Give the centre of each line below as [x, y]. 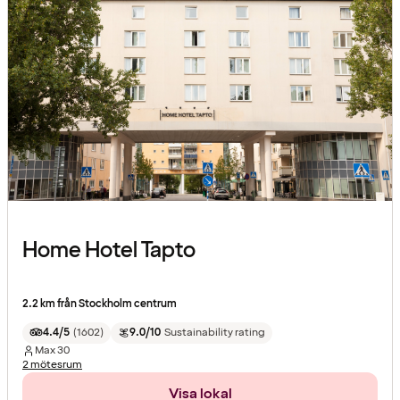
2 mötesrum [52, 364]
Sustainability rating [214, 332]
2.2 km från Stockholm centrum [100, 304]
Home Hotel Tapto [109, 250]
